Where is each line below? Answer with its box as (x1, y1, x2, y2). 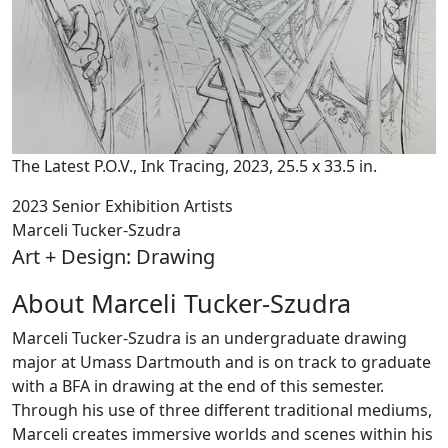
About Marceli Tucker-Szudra (12, 286, 351, 321)
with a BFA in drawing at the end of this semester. (12, 375, 384, 398)
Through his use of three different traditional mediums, (12, 399, 432, 422)
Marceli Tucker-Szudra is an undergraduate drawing (12, 327, 407, 350)
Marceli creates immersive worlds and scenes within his (12, 423, 433, 446)
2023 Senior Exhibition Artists (12, 195, 233, 218)
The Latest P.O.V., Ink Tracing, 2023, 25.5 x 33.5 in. (12, 155, 377, 178)
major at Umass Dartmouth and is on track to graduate (12, 351, 431, 374)
